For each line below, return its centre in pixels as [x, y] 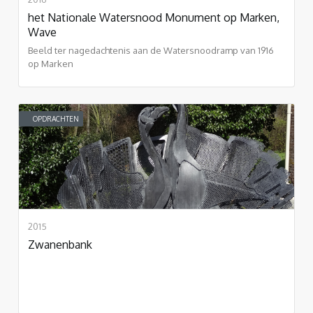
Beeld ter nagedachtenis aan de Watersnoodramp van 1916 [151, 50]
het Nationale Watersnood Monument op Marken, [154, 17]
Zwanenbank [60, 244]
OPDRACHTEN [56, 118]
